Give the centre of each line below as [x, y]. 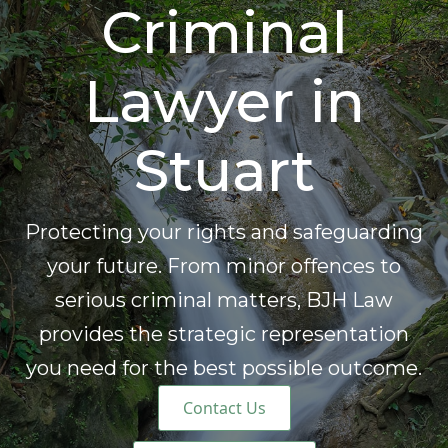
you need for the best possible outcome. [224, 368]
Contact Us [224, 408]
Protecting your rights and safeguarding [224, 232]
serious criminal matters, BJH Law [224, 300]
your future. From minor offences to [224, 266]
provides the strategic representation [224, 334]
